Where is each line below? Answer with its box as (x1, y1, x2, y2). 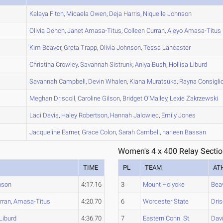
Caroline (78, 95, 101, 102)
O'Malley (142, 95, 168, 102)
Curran (145, 27, 165, 34)
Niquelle (143, 10, 166, 17)
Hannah (110, 111, 132, 119)
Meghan (29, 95, 53, 102)
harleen (162, 128, 184, 136)
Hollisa (169, 61, 189, 68)
